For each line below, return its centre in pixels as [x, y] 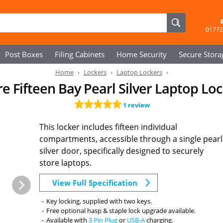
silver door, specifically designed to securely [122, 151]
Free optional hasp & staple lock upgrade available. [121, 211]
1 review [136, 105]
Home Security [142, 54]
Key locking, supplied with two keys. [99, 201]
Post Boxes [24, 54]
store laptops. [66, 163]
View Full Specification [95, 183]
